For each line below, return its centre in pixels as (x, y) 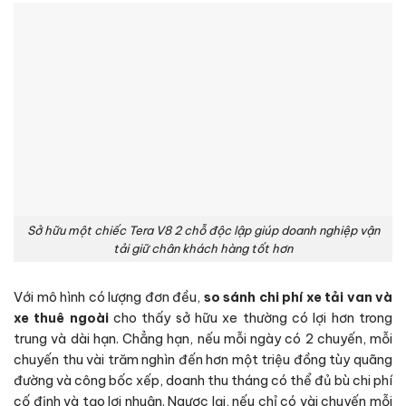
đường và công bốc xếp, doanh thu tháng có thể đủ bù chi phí (203, 381)
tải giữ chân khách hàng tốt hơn (203, 248)
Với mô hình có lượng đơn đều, (109, 298)
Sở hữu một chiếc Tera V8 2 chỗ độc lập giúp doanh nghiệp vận (203, 230)
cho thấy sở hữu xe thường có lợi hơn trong (251, 319)
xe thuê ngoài (61, 319)
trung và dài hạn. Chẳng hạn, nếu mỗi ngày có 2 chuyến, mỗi (203, 339)
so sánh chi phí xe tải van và (298, 298)
